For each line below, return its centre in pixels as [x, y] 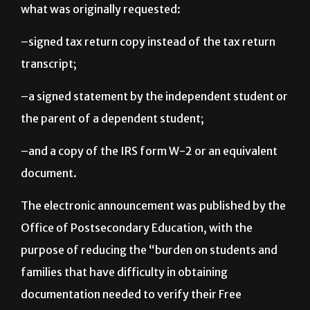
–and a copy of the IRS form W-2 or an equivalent [149, 185]
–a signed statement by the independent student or [154, 130]
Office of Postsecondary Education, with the [137, 262]
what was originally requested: [101, 43]
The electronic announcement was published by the [153, 240]
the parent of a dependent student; [112, 153]
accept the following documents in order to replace [153, 21]
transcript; [49, 98]
